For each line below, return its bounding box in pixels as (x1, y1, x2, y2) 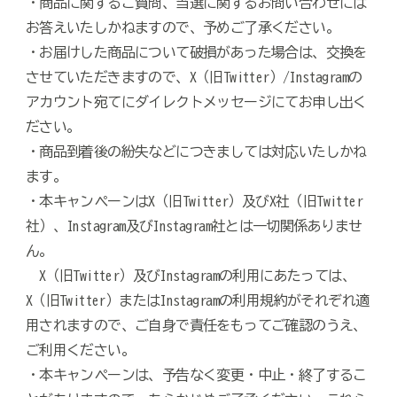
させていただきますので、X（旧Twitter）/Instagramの (25, 70, 362, 85)
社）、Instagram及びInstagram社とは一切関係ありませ (25, 219, 362, 234)
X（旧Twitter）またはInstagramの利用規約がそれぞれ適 (25, 293, 370, 308)
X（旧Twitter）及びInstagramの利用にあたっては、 (25, 269, 356, 284)
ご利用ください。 (25, 343, 136, 358)
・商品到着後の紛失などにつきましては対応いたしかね (25, 144, 367, 160)
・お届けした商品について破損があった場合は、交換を (25, 45, 367, 60)
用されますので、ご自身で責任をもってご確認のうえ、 (25, 318, 367, 333)
